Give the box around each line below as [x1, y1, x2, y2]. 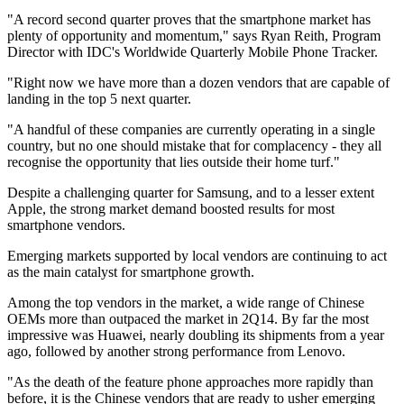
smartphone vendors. [7, 217, 125, 234]
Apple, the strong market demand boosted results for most [7, 201, 335, 217]
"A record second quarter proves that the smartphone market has [7, 12, 371, 28]
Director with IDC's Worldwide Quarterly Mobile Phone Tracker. [7, 44, 378, 60]
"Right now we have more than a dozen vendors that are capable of [7, 75, 390, 91]
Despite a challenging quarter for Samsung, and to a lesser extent [7, 185, 374, 201]
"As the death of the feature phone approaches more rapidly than [7, 374, 373, 390]
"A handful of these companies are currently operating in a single [7, 122, 375, 138]
